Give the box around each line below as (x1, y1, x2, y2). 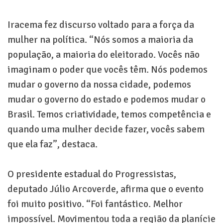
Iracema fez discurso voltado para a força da (7, 19, 194, 31)
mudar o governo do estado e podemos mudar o (7, 94, 206, 106)
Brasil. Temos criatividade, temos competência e (7, 109, 211, 120)
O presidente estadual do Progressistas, (7, 168, 176, 180)
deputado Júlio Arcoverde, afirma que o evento (7, 183, 204, 195)
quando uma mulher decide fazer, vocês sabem (7, 123, 205, 135)
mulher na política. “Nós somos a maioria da (7, 34, 193, 46)
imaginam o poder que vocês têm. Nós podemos (7, 64, 208, 76)
